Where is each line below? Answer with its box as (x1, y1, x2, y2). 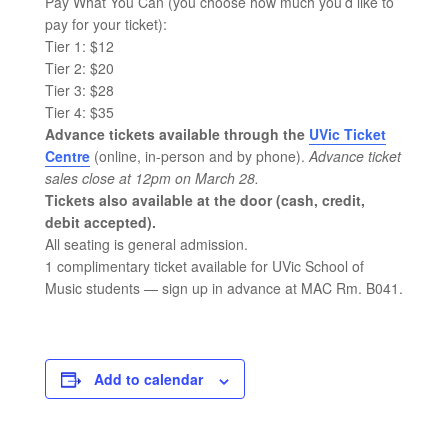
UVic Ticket (308, 124, 386, 145)
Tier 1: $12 (44, 36, 114, 57)
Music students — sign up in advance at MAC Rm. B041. (44, 278, 403, 299)
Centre (44, 146, 90, 167)
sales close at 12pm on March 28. (44, 168, 259, 189)
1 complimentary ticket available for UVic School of (44, 256, 364, 277)
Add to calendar (93, 369, 203, 390)
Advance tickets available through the (44, 124, 309, 145)
